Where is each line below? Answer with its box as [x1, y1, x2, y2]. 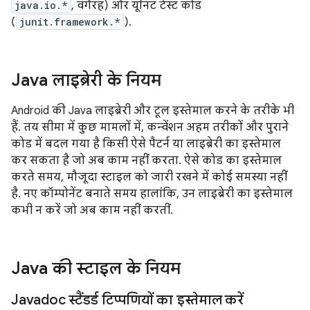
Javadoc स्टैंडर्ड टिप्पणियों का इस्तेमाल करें [11, 291, 244, 309]
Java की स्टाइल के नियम [11, 258, 181, 279]
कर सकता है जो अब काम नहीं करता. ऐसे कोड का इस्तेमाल [11, 154, 282, 167]
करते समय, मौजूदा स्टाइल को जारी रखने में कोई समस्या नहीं [11, 170, 287, 184]
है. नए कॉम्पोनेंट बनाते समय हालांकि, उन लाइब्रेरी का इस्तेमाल [11, 187, 293, 201]
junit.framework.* [19, 15, 120, 28]
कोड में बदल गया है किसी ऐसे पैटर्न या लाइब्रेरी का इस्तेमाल [11, 137, 281, 151]
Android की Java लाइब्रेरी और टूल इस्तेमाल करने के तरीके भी [11, 104, 294, 118]
